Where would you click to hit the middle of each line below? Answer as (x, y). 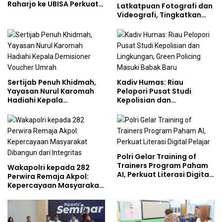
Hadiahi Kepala (35, 100)
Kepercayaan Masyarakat (55, 186)
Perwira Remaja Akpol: (48, 177)
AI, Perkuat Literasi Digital (164, 175)
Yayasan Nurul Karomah (51, 91)
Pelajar (130, 184)
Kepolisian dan (144, 100)
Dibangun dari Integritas (53, 194)
